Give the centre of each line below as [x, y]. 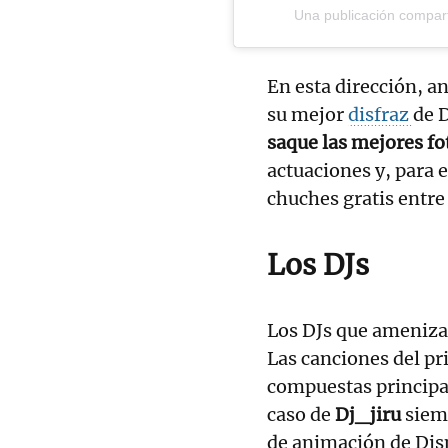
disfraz [380, 115]
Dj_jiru [370, 415]
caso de [301, 415]
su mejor [307, 115]
